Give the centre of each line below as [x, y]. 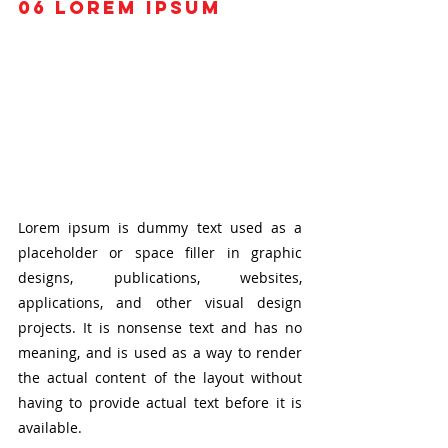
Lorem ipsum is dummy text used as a [160, 227]
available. [50, 427]
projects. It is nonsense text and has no [160, 327]
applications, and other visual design [160, 302]
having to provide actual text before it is [160, 402]
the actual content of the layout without [160, 377]
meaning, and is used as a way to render [160, 352]
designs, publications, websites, [160, 277]
